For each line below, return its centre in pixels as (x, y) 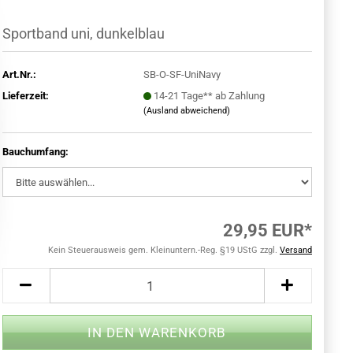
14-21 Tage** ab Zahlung (209, 95)
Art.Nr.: (19, 74)
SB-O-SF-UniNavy (182, 74)
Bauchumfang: (35, 152)
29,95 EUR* (268, 230)
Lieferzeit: (25, 95)
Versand (296, 250)
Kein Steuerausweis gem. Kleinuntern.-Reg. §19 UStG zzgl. (164, 250)
